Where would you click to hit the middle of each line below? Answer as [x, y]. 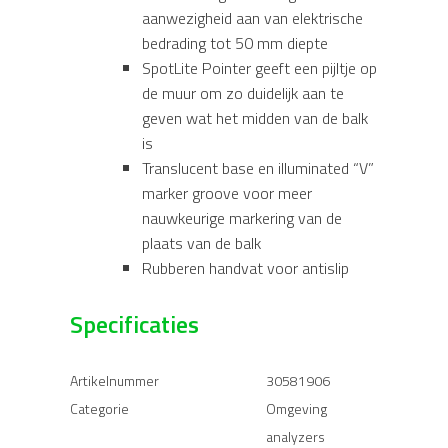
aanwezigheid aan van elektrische [252, 17]
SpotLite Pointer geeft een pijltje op [259, 67]
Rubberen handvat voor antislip [245, 267]
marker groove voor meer [227, 192]
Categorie [99, 408]
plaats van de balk [201, 242]
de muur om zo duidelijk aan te [243, 92]
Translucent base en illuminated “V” [258, 167]
